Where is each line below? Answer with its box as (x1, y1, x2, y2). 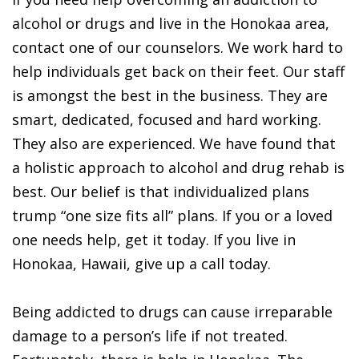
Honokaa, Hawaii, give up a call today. (12, 254, 271, 273)
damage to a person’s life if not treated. (12, 326, 288, 345)
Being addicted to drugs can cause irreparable (12, 302, 333, 321)
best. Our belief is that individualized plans (12, 182, 309, 201)
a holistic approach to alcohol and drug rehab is (12, 158, 345, 177)
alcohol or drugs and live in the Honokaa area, (12, 14, 329, 33)
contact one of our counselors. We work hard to (12, 38, 343, 57)
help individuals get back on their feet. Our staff (12, 62, 345, 81)
